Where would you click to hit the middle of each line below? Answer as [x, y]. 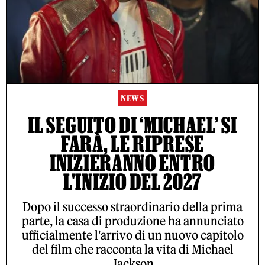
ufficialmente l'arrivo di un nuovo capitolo [132, 235]
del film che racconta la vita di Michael [132, 249]
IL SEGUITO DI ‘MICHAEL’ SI [132, 125]
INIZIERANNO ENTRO [132, 162]
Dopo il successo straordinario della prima [132, 206]
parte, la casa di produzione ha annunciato [132, 221]
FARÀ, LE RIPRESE [132, 143]
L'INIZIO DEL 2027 [132, 181]
